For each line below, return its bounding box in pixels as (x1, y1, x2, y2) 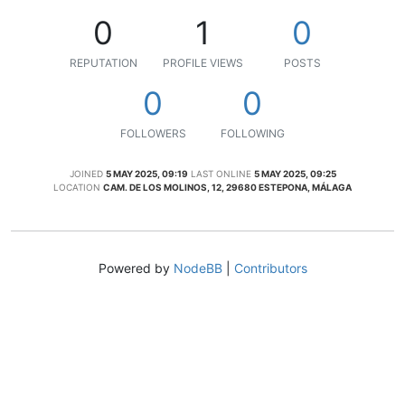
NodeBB (173, 259, 222, 276)
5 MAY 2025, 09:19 (105, 167, 188, 179)
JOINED (69, 167, 103, 179)
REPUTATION (69, 55, 137, 70)
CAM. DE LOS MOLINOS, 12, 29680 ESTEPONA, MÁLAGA (103, 181, 352, 193)
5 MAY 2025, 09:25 (253, 167, 336, 179)
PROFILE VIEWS (162, 55, 243, 70)
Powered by (98, 259, 174, 276)
